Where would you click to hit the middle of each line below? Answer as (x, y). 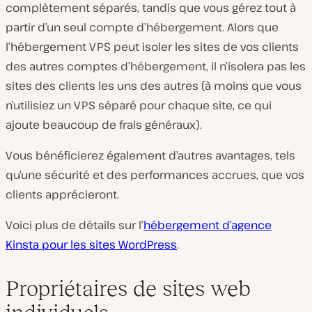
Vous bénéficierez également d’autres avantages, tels (150, 156)
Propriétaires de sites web (128, 289)
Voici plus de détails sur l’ (75, 225)
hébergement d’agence (208, 225)
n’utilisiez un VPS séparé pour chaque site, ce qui (139, 106)
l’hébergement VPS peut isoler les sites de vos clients (152, 47)
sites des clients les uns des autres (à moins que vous (154, 86)
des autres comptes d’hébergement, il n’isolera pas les (156, 67)
